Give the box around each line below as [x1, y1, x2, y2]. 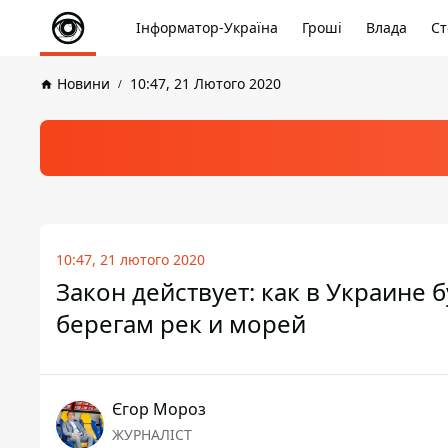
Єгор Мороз [112, 398, 206, 420]
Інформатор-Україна [136, 18, 278, 37]
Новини [57, 74, 110, 93]
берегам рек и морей [56, 307, 306, 340]
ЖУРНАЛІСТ [112, 425, 192, 444]
